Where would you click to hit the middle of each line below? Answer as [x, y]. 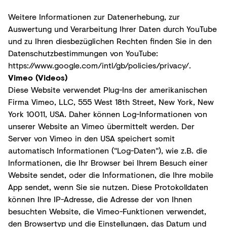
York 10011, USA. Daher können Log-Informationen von [108, 113]
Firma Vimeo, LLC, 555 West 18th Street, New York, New [111, 101]
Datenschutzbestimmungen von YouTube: [83, 53]
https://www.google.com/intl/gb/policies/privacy [97, 65]
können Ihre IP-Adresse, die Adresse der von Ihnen [100, 199]
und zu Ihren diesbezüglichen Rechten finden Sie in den [110, 41]
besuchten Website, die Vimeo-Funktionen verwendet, [107, 211]
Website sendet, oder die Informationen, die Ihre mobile [111, 174]
